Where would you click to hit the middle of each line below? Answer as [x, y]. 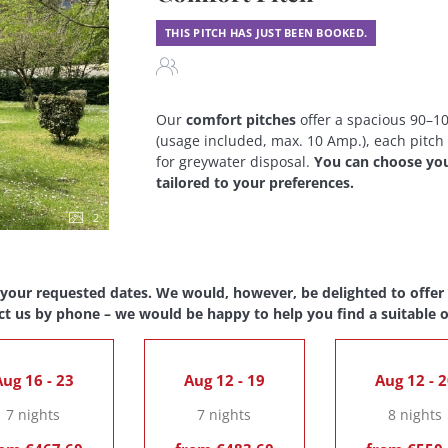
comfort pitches [241, 119]
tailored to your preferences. [255, 182]
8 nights [415, 414]
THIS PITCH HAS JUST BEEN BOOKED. [266, 32]
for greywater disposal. [235, 161]
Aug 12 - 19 [224, 379]
